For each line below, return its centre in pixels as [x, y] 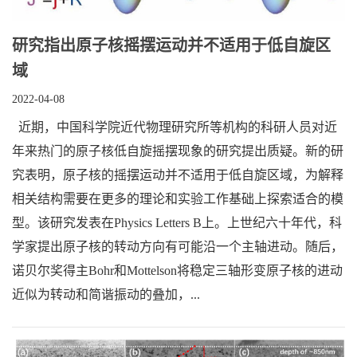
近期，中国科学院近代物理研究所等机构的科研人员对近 [175, 127]
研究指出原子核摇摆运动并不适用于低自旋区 [171, 45]
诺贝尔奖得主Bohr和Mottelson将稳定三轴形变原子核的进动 [177, 270]
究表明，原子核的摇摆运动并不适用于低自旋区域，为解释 [178, 175]
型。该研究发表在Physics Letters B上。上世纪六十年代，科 [177, 222]
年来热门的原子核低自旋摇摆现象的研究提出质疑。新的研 [178, 151]
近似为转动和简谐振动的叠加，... [106, 294]
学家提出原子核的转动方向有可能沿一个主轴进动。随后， [178, 246]
